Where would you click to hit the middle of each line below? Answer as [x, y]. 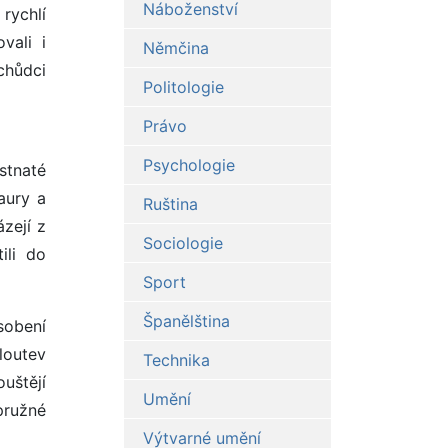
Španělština [186, 321]
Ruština [170, 204]
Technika [176, 360]
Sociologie [182, 243]
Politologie [183, 87]
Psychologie [188, 165]
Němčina [175, 48]
